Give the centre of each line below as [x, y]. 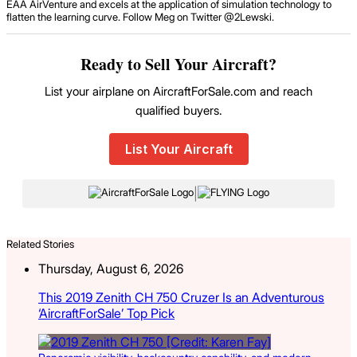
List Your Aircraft [178, 149]
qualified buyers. [178, 110]
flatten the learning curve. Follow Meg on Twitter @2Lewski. [140, 16]
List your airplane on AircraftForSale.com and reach [178, 91]
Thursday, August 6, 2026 [111, 268]
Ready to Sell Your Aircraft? [178, 64]
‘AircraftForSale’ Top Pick [106, 313]
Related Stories [40, 243]
